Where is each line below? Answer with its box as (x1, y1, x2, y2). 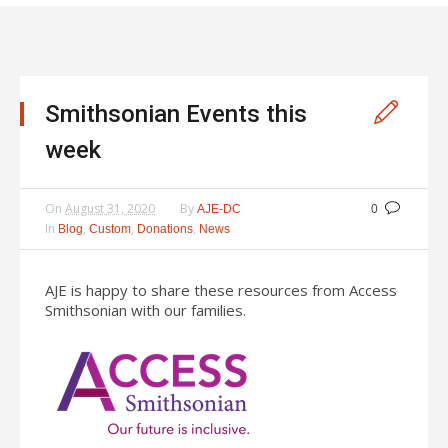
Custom (89, 221, 131, 236)
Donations (137, 221, 193, 236)
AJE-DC (197, 201, 241, 216)
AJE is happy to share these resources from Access (45, 279, 397, 300)
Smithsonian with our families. (45, 299, 246, 320)
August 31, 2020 (65, 199, 155, 217)
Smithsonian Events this (45, 99, 307, 128)
